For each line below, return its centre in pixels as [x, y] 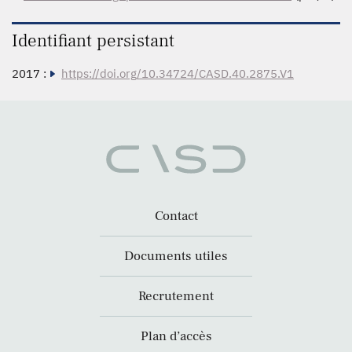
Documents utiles [176, 257]
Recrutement [176, 297]
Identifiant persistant [93, 41]
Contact [176, 216]
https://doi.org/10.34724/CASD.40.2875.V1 [178, 73]
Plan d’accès [176, 337]
